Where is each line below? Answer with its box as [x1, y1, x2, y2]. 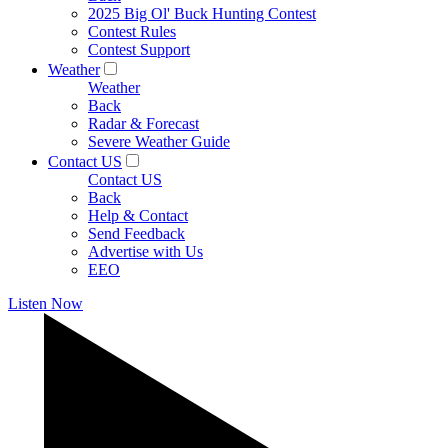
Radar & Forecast [88, 115, 199, 132]
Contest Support [88, 41, 190, 58]
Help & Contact [88, 207, 188, 224]
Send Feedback [88, 225, 185, 242]
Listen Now [8, 295, 83, 312]
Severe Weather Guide [88, 133, 230, 150]
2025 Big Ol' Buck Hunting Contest [88, 5, 316, 22]
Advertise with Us [88, 243, 203, 260]
